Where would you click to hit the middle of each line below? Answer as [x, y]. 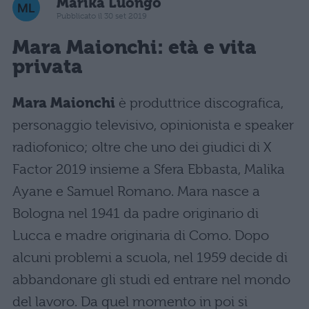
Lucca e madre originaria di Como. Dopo [141, 236]
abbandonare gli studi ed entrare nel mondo [151, 280]
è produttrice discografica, [199, 103]
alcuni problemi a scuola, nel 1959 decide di [150, 258]
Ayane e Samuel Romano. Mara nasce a [136, 192]
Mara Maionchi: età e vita [134, 47]
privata [48, 66]
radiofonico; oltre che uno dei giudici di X [142, 148]
